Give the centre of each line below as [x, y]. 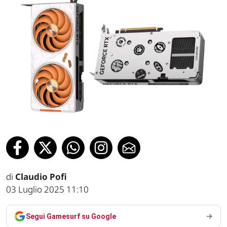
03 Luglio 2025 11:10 [47, 189]
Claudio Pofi [41, 176]
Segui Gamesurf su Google [71, 216]
